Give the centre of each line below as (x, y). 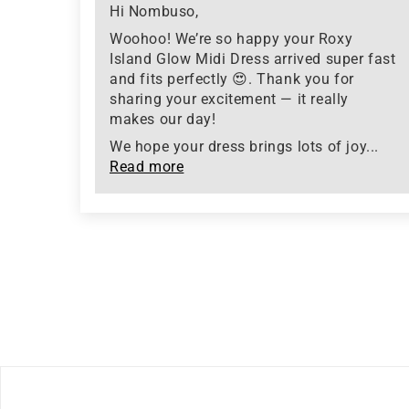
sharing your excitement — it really (230, 100)
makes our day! (163, 120)
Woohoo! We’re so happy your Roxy (231, 39)
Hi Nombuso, (154, 12)
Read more (147, 167)
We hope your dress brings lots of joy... (245, 147)
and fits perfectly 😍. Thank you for (232, 79)
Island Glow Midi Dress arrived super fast (253, 59)
